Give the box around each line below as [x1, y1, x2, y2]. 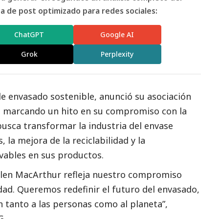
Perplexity [101, 49, 134, 59]
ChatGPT [14, 30, 44, 40]
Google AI [100, 30, 134, 40]
